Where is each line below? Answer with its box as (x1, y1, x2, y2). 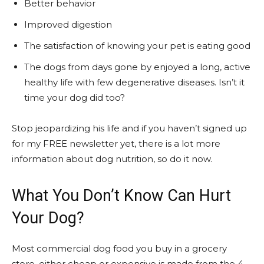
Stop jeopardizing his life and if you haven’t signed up (12, 123, 247, 134)
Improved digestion (24, 19, 112, 31)
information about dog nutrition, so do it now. (12, 153, 212, 165)
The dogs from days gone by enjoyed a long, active (24, 61, 250, 73)
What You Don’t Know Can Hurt (12, 186, 231, 206)
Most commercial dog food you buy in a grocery (12, 243, 227, 255)
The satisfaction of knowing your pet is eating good (24, 40, 250, 52)
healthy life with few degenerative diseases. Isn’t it (24, 77, 245, 88)
